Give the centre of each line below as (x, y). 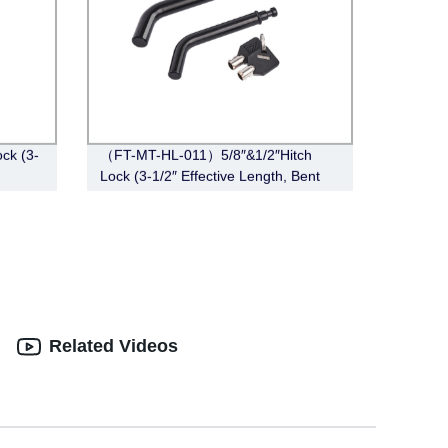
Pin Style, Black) (150, 196)
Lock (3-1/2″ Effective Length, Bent (209, 175)
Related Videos (113, 346)
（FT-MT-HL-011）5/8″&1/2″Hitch (205, 154)
